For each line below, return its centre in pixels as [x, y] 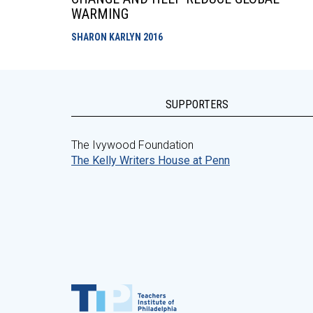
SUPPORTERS [197, 104]
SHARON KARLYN [107, 37]
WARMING [100, 14]
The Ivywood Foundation [132, 145]
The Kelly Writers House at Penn [151, 160]
